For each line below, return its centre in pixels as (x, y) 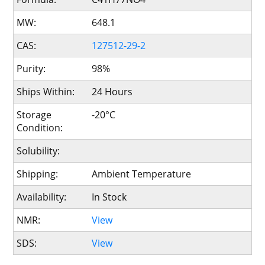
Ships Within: (46, 92)
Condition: (40, 128)
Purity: (31, 69)
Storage (34, 115)
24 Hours (112, 92)
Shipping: (38, 174)
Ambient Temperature (141, 174)
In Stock (109, 197)
